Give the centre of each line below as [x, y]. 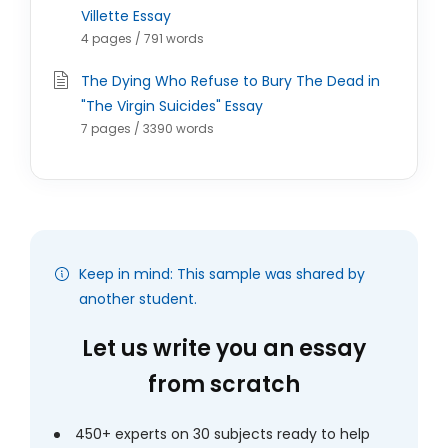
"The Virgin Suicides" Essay [172, 106]
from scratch [224, 384]
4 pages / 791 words [142, 38]
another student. [138, 299]
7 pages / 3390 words [147, 128]
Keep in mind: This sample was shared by [222, 274]
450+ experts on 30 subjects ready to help [222, 434]
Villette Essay [126, 16]
